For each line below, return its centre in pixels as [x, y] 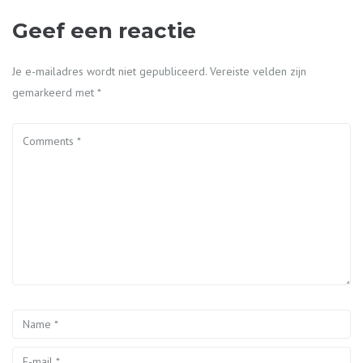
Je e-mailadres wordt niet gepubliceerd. [109, 72]
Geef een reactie [104, 31]
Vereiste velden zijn [258, 72]
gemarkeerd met [55, 93]
